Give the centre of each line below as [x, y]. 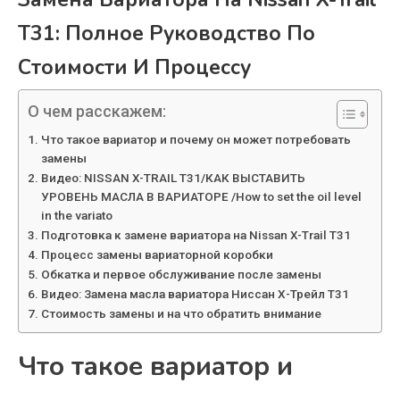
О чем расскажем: [97, 112]
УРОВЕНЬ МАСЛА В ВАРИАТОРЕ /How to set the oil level [201, 197]
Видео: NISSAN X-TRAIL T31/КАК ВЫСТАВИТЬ [173, 178]
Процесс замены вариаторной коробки [157, 255]
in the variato [76, 216]
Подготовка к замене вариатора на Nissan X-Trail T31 [196, 235]
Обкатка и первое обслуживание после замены [181, 275]
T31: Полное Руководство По [167, 34]
